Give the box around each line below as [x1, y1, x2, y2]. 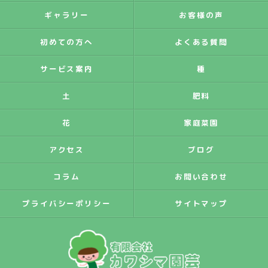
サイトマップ [174, 198, 229, 209]
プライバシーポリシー [22, 198, 112, 209]
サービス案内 [39, 63, 94, 74]
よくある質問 [174, 36, 229, 47]
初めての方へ [39, 36, 94, 47]
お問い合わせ [174, 171, 229, 182]
